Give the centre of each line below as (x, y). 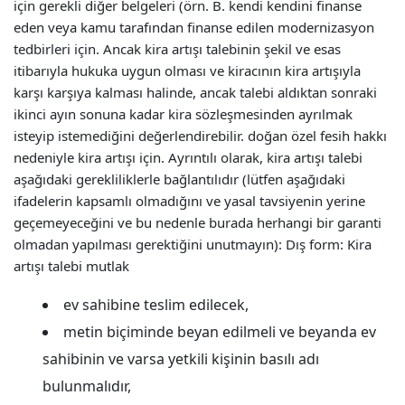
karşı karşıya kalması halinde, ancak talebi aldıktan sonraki (195, 92)
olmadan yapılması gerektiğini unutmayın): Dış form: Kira (193, 244)
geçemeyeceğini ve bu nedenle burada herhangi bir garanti (198, 222)
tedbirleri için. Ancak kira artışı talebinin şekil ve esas (177, 49)
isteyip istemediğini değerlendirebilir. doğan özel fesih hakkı (200, 136)
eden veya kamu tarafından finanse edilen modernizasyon (194, 27)
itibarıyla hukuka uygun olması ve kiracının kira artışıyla (187, 71)
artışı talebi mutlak (71, 266)
